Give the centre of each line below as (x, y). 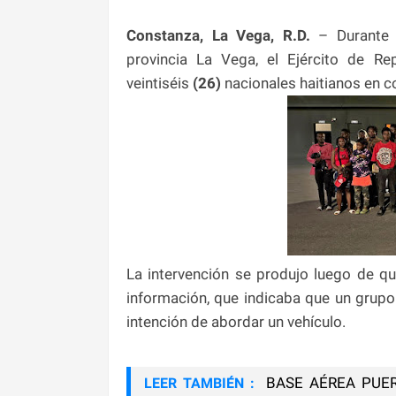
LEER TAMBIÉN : (200, 383)
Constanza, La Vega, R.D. (222, 35)
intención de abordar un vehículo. (236, 321)
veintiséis (160, 83)
